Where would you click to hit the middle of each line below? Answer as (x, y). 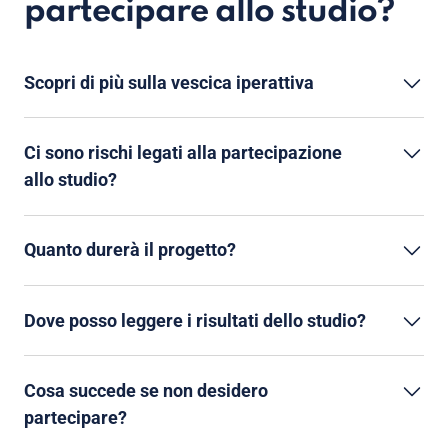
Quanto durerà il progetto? (130, 250)
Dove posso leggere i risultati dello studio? (195, 320)
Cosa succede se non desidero (146, 390)
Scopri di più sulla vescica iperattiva (169, 82)
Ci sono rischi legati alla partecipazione (183, 153)
